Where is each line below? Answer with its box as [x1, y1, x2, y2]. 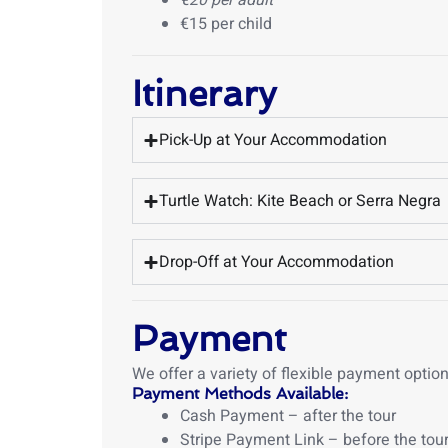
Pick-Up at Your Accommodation [159, 128, 387, 152]
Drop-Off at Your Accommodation [159, 250, 394, 274]
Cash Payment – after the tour [180, 404, 396, 428]
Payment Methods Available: [132, 384, 348, 403]
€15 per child [180, 12, 272, 36]
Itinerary [132, 72, 277, 115]
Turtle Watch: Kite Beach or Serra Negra [159, 189, 441, 213]
